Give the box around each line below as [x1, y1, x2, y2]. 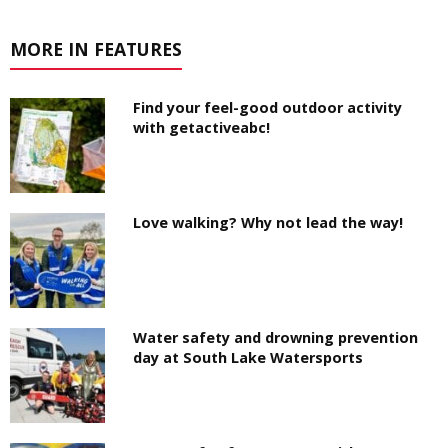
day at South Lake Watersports [133, 348, 364, 368]
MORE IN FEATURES [10, 37, 182, 62]
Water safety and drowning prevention [133, 328, 419, 348]
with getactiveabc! [133, 118, 271, 138]
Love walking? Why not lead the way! [133, 213, 408, 233]
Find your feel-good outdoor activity [133, 98, 403, 118]
